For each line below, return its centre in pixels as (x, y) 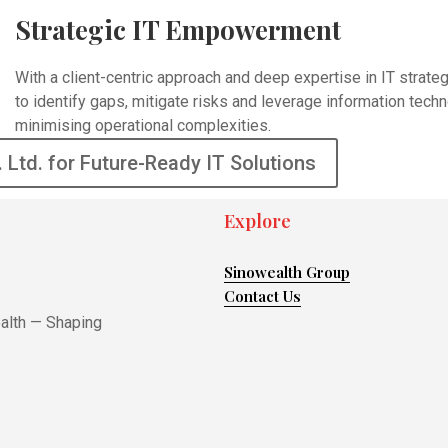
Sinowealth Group (287, 272)
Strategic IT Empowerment (178, 30)
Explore (257, 221)
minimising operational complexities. (143, 126)
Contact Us (262, 296)
